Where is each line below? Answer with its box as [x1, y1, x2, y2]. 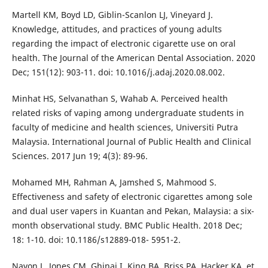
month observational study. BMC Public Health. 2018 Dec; [11, 220, 242, 232]
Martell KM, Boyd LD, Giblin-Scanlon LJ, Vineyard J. [11, 9, 213, 21]
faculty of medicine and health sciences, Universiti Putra [11, 121, 238, 133]
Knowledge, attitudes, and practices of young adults [11, 23, 222, 35]
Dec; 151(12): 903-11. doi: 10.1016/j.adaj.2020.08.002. [11, 66, 225, 78]
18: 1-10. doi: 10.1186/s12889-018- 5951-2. [11, 234, 181, 246]
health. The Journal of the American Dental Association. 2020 [11, 52, 255, 64]
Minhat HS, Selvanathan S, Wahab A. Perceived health [11, 93, 228, 105]
